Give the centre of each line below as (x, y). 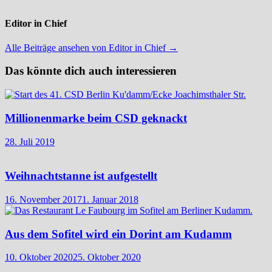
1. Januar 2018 (110, 199)
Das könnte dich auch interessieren (91, 71)
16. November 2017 (43, 199)
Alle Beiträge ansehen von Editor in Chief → (91, 47)
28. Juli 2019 (30, 141)
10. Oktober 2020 (39, 257)
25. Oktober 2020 (107, 257)
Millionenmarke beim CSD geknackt (96, 118)
